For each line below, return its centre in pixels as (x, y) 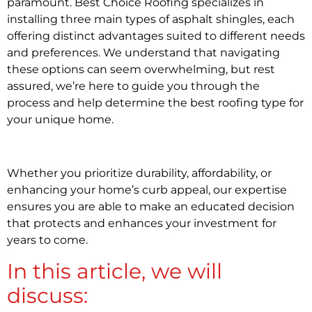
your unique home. (62, 120)
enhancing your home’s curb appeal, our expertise (147, 190)
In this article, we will (115, 271)
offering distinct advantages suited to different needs (156, 36)
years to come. (47, 240)
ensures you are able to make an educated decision (151, 207)
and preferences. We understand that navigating (143, 53)
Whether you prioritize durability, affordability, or (139, 173)
